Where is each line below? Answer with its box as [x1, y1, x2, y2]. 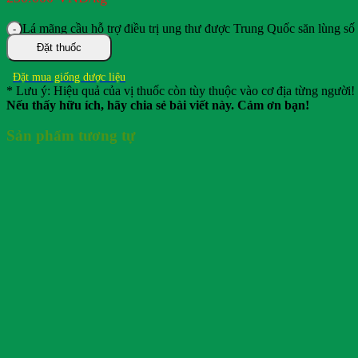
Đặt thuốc [37, 41, 82, 54]
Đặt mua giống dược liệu [13, 70, 125, 83]
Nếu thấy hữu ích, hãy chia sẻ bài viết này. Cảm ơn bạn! [6, 97, 309, 112]
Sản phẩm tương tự [6, 127, 135, 145]
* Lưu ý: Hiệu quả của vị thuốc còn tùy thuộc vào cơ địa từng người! [6, 83, 355, 97]
